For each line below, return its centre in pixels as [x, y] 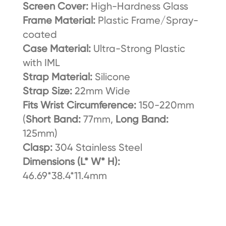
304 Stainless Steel [98, 148]
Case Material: [56, 49]
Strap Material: [59, 77]
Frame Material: [59, 20]
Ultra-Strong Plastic [138, 49]
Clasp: [39, 148]
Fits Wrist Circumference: [80, 105]
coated [40, 35]
